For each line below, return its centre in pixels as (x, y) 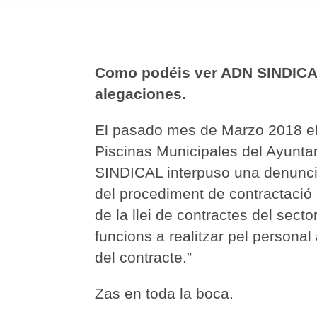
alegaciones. (141, 94)
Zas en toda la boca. (165, 293)
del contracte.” (144, 257)
